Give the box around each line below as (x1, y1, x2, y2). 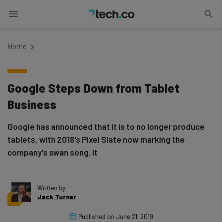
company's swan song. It (7, 147, 98, 157)
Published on (78, 213, 114, 221)
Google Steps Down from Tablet (7, 81, 179, 95)
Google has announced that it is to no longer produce (7, 121, 205, 131)
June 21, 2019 (116, 213, 153, 221)
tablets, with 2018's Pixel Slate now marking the (7, 134, 185, 144)
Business (7, 97, 56, 111)
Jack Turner (37, 193, 76, 201)
